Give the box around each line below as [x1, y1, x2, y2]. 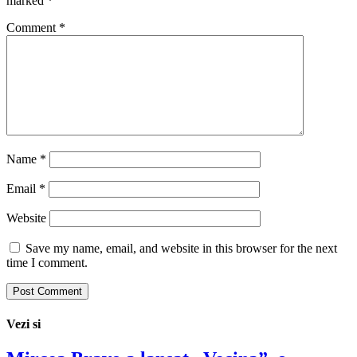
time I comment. [6, 256, 88, 270]
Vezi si [6, 316, 41, 331]
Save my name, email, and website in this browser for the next [25, 241, 337, 256]
